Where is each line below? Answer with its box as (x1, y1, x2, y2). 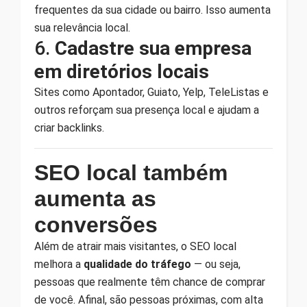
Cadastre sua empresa (55, 36, 251, 60)
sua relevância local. (34, 21, 130, 34)
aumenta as (34, 186, 156, 211)
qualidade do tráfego (84, 257, 191, 271)
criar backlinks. (34, 121, 104, 134)
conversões (34, 212, 158, 237)
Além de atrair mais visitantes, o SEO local (34, 239, 236, 253)
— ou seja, (191, 257, 241, 271)
